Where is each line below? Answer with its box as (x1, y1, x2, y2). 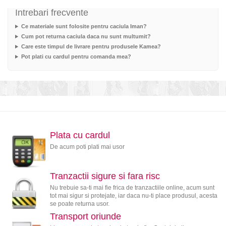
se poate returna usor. (49, 200, 109, 207)
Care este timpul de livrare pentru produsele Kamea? (21, 43, 161, 50)
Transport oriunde (49, 211, 121, 222)
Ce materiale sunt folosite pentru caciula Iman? (21, 23, 147, 30)
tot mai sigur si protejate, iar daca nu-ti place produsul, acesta (49, 192, 217, 199)
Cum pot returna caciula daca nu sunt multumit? (21, 33, 151, 40)
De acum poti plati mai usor (49, 143, 125, 151)
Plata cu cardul (49, 130, 110, 141)
